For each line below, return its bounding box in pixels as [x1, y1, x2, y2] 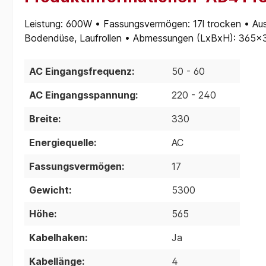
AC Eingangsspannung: [29, 88, 138, 101]
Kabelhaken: [29, 231, 87, 243]
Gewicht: [29, 183, 71, 196]
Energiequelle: [29, 136, 96, 148]
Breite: [29, 112, 61, 125]
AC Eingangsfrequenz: [29, 65, 134, 77]
